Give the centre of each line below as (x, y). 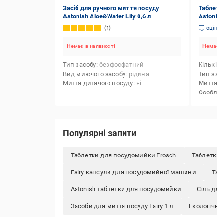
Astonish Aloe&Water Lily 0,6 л (107, 16)
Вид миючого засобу (94, 74)
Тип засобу (79, 65)
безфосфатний (122, 65)
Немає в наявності (91, 46)
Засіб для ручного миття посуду (111, 8)
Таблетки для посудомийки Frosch (123, 155)
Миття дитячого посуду (98, 83)
